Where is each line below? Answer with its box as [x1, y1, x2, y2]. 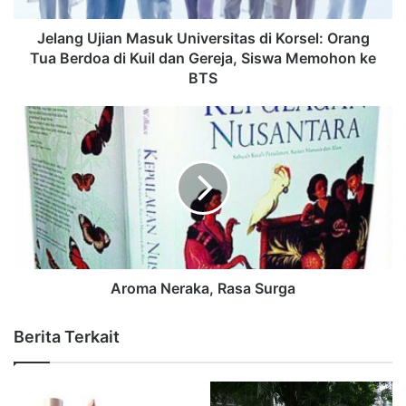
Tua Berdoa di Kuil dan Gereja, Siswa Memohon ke [30, 49, 376, 68]
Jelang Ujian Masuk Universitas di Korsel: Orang [36, 29, 370, 48]
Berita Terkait [14, 327, 120, 347]
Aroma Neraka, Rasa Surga [111, 279, 295, 298]
